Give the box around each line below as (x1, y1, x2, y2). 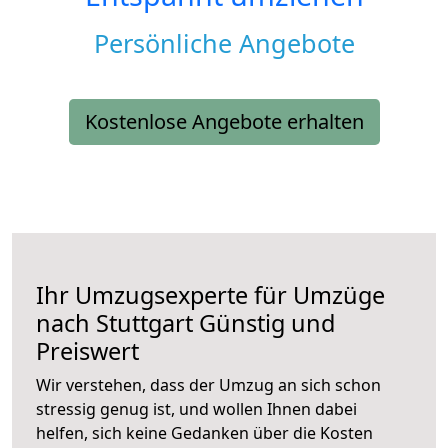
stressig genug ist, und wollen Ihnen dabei (36, 398, 357, 421)
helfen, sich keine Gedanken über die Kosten (36, 422, 373, 445)
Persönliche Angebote (93, 26, 355, 61)
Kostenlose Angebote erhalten (84, 108, 364, 136)
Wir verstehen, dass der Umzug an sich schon (36, 374, 381, 397)
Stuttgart (96, 307, 193, 340)
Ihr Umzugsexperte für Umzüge (36, 279, 385, 312)
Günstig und (193, 307, 335, 340)
